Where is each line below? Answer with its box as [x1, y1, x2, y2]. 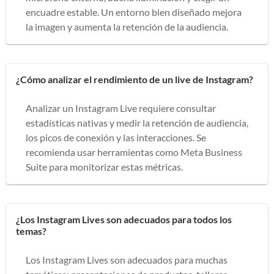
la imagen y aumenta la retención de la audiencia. [26, 20, 228, 32]
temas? [16, 224, 46, 237]
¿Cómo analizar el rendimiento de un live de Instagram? [16, 73, 253, 85]
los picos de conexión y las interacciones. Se [26, 131, 206, 143]
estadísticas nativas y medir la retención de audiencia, [26, 116, 248, 128]
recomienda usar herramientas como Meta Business [26, 146, 242, 158]
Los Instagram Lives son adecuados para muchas [26, 253, 228, 265]
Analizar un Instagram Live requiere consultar [26, 102, 216, 114]
